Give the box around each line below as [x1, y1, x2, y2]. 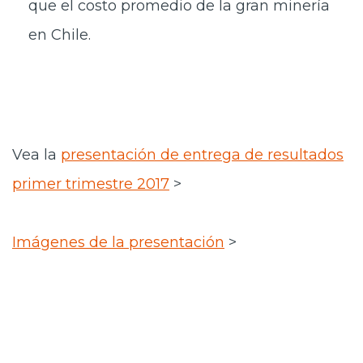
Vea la [12, 146, 61, 164]
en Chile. [28, 26, 91, 44]
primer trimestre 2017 [12, 175, 169, 193]
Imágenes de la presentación [12, 233, 224, 251]
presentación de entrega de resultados [61, 146, 344, 164]
